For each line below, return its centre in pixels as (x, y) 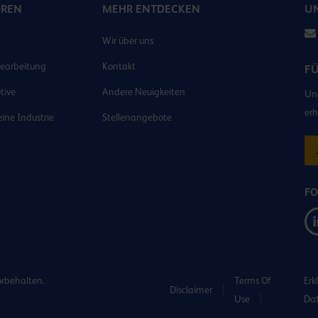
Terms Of (253, 280)
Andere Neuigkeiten (144, 91)
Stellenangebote (137, 117)
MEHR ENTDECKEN (151, 9)
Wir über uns (128, 40)
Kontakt (119, 66)
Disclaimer (191, 289)
